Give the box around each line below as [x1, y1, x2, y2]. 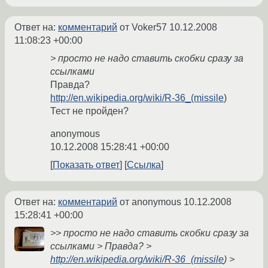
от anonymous [117, 197, 184, 208]
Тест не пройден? [50, 106, 129, 117]
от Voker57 [117, 22, 169, 33]
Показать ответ [53, 160, 120, 170]
